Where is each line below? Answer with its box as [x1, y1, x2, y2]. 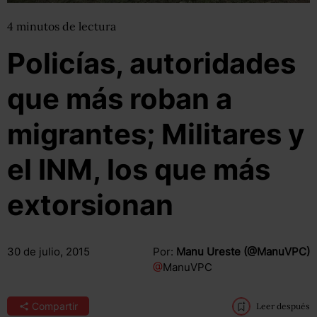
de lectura [62, 19, 116, 33]
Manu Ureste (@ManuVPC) [175, 245, 310, 258]
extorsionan [7, 188, 173, 222]
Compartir [31, 300, 78, 312]
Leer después [255, 301, 310, 311]
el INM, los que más [7, 152, 270, 187]
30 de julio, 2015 [7, 245, 90, 258]
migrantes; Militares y [7, 117, 304, 151]
